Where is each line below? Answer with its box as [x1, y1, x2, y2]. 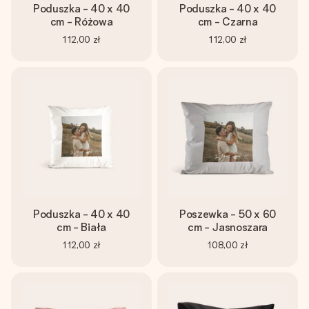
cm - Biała [57, 221, 106, 234]
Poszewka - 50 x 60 [179, 208, 277, 221]
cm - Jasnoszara [187, 221, 268, 234]
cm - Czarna [197, 15, 258, 28]
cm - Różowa [50, 15, 113, 28]
